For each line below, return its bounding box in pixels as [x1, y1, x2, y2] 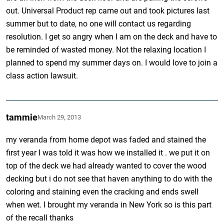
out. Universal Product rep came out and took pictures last [6, 5, 210, 15]
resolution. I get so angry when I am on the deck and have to [6, 31, 217, 41]
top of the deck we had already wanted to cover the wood [6, 160, 207, 170]
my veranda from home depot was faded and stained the [6, 134, 206, 144]
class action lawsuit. [6, 70, 78, 80]
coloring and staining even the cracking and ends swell [6, 186, 199, 196]
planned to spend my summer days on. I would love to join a [6, 57, 218, 67]
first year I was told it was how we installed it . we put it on [6, 147, 210, 157]
